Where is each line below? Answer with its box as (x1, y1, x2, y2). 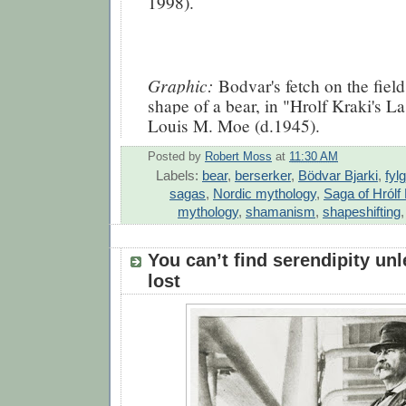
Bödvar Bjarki (298, 168, 378, 184)
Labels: (156, 168, 202, 184)
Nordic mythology (213, 186, 316, 202)
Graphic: (148, 72, 218, 97)
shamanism (246, 204, 315, 220)
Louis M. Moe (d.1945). (148, 113, 320, 137)
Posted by (148, 150, 205, 164)
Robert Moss (205, 150, 272, 164)
